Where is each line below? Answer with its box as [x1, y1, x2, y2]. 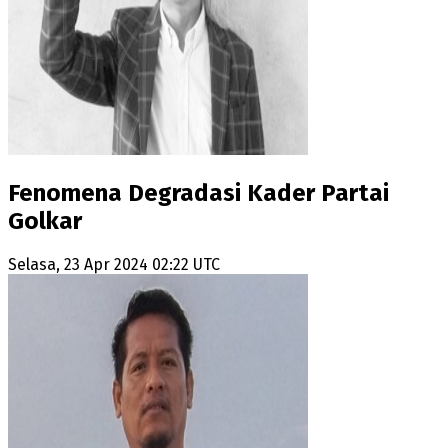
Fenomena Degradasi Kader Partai [8, 179, 389, 208]
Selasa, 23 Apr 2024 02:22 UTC [8, 255, 220, 275]
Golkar [8, 207, 82, 236]
